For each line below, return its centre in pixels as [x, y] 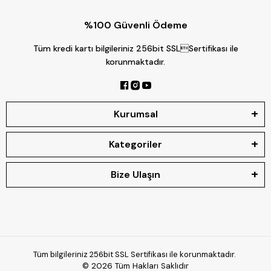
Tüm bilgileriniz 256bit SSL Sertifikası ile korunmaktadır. [135, 255]
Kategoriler [135, 145]
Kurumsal [135, 114]
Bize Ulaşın [135, 175]
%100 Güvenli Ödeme [135, 25]
